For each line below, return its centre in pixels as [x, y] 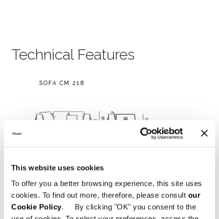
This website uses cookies [58, 168]
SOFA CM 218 [62, 83]
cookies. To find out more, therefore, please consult [100, 195]
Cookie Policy [36, 207]
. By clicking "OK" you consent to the [129, 207]
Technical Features [73, 55]
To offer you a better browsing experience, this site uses [107, 183]
